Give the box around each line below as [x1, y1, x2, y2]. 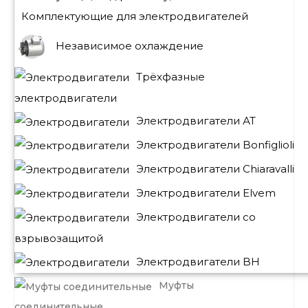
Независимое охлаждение [56, 38, 203, 52]
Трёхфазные [136, 69, 205, 83]
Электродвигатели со [136, 210, 256, 223]
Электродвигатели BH [136, 254, 260, 268]
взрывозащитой [14, 231, 103, 245]
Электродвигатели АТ [136, 114, 256, 128]
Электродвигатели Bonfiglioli [136, 138, 294, 152]
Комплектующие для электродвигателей [21, 10, 248, 23]
